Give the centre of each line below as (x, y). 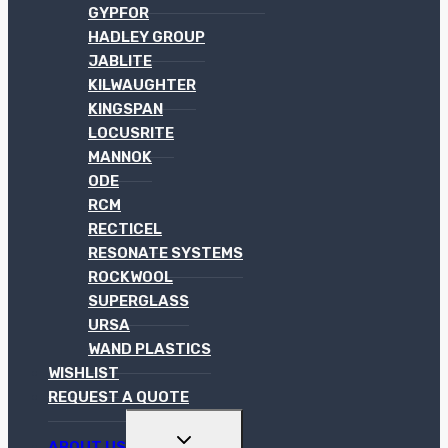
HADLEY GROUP (146, 36)
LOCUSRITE (131, 132)
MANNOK (120, 156)
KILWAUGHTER (142, 84)
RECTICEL (125, 228)
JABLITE (120, 60)
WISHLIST (83, 372)
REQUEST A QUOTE (118, 396)
